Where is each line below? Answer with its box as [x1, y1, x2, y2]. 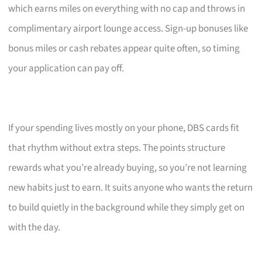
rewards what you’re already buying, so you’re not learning [8, 160, 247, 175]
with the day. [8, 220, 61, 235]
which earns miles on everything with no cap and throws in [8, 1, 246, 16]
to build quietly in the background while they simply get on [8, 200, 245, 215]
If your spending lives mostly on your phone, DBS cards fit [8, 120, 240, 135]
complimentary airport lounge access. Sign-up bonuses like [8, 21, 249, 36]
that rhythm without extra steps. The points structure [8, 140, 226, 155]
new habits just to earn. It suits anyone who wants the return [8, 180, 253, 195]
